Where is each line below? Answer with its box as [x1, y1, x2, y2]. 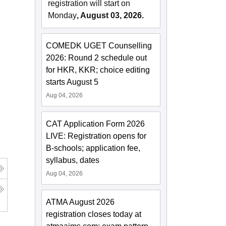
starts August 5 [46, 78, 99, 87]
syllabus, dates [46, 156, 100, 165]
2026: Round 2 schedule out [46, 53, 147, 63]
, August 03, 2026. [77, 11, 144, 20]
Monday [48, 11, 77, 20]
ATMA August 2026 [46, 198, 115, 207]
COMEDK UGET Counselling [46, 41, 152, 50]
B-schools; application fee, [46, 144, 141, 153]
